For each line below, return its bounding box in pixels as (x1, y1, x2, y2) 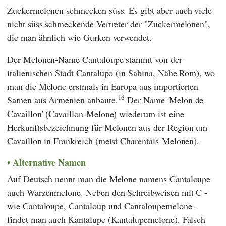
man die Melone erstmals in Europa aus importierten (7, 80, 199, 92)
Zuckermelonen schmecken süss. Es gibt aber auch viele (7, 4, 212, 16)
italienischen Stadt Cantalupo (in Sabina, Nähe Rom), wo (7, 66, 215, 79)
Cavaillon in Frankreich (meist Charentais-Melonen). (7, 134, 200, 147)
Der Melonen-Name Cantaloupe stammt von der (7, 52, 182, 65)
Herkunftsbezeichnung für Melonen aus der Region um (7, 121, 208, 133)
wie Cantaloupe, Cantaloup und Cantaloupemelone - (7, 200, 198, 212)
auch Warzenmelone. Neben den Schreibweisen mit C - (7, 186, 208, 199)
